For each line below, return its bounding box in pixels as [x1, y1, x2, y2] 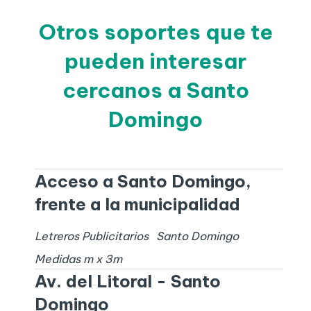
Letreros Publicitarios [34, 229, 149, 244]
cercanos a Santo [62, 77, 249, 104]
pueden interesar [65, 48, 246, 75]
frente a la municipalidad [34, 194, 240, 215]
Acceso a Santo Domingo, [34, 171, 251, 192]
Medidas [34, 252, 83, 267]
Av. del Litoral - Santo [34, 271, 221, 292]
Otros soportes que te [38, 19, 273, 46]
